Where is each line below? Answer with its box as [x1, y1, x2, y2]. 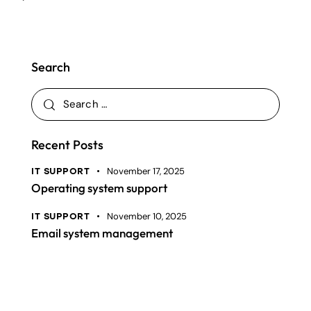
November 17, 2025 [106, 165, 185, 177]
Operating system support [31, 180, 167, 195]
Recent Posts [31, 136, 103, 153]
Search [31, 58, 70, 75]
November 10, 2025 [106, 210, 187, 223]
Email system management [31, 226, 173, 241]
